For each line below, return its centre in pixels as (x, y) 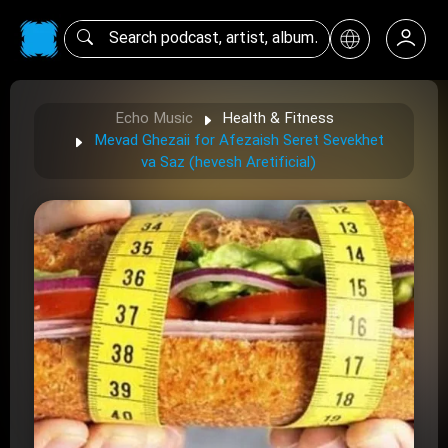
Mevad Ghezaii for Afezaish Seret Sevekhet (238, 141)
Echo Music (153, 119)
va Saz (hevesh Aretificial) (228, 163)
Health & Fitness (277, 119)
